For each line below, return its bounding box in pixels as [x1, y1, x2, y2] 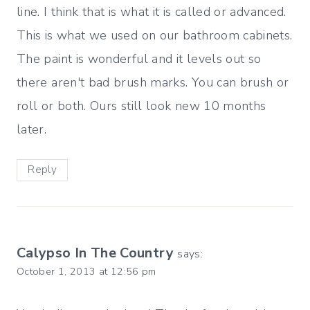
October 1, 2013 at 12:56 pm [17, 264, 156, 278]
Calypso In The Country [17, 243, 174, 262]
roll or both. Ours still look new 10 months [17, 98, 266, 115]
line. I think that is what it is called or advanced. [17, 3, 286, 21]
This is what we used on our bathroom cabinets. [17, 27, 293, 44]
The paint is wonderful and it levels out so [17, 51, 262, 68]
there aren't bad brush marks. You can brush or [17, 74, 289, 91]
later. [17, 121, 47, 138]
